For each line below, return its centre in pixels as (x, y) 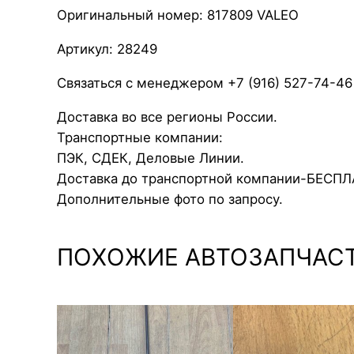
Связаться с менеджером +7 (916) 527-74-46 (205, 83)
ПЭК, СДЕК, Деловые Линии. (151, 158)
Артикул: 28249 (107, 49)
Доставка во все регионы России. (167, 117)
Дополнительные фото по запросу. (170, 199)
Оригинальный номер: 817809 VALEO (178, 15)
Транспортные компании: (140, 137)
